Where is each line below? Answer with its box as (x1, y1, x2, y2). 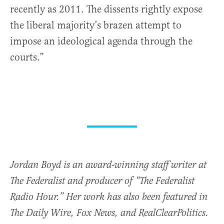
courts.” (10, 51, 44, 64)
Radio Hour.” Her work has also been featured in (10, 191, 207, 204)
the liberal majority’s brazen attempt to (10, 19, 181, 32)
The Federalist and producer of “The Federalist (10, 175, 194, 188)
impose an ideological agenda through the (10, 35, 192, 48)
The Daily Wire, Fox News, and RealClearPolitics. (10, 207, 208, 220)
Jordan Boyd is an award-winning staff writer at (10, 159, 206, 172)
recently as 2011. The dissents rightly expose (10, 3, 202, 16)
